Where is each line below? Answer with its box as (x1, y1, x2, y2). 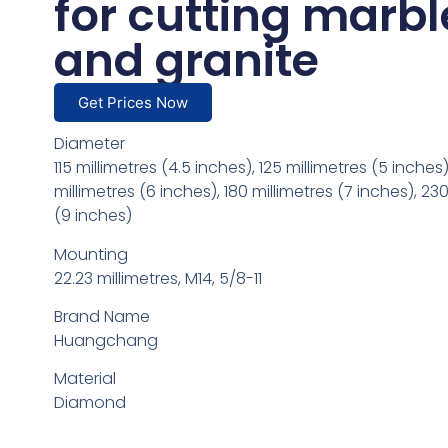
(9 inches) (53, 204, 132, 228)
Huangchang (53, 329, 158, 353)
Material (53, 367, 116, 391)
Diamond (53, 391, 126, 415)
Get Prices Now (77, 93, 188, 113)
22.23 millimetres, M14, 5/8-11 (53, 266, 262, 290)
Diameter (53, 132, 125, 156)
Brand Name (53, 305, 150, 329)
